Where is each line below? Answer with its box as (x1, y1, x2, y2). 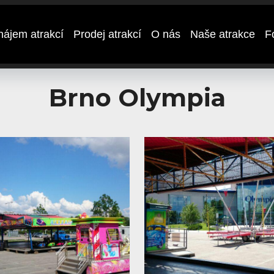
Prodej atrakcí (73, 28, 141, 40)
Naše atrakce (190, 28, 255, 40)
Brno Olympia (48, 83, 226, 113)
